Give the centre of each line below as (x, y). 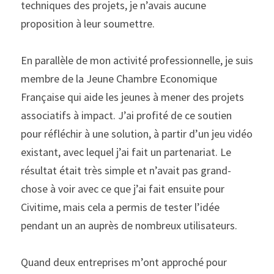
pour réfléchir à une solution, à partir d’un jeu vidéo (137, 134)
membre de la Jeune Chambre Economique (119, 79)
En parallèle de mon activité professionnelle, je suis (137, 60)
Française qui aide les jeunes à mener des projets (132, 97)
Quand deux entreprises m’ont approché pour (124, 262)
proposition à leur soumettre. (88, 24)
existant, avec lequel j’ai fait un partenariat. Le (126, 152)
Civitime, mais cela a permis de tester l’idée (120, 207)
